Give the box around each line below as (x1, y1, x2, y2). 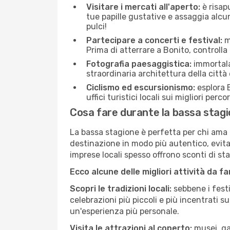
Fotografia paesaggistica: (86, 59, 191, 69)
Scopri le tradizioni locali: (70, 184, 171, 194)
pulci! (86, 22, 107, 31)
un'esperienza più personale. (70, 206, 179, 216)
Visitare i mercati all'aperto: (86, 2, 200, 12)
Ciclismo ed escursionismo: (86, 83, 195, 92)
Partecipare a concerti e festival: (86, 35, 222, 45)
